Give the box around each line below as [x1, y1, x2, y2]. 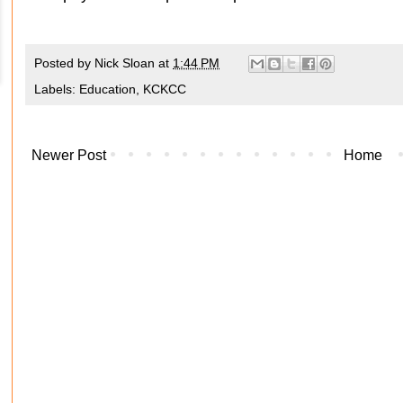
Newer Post [31, 148, 106, 164]
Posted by [34, 55, 94, 70]
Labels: [34, 82, 79, 97]
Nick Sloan [94, 55, 155, 70]
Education [79, 82, 136, 97]
